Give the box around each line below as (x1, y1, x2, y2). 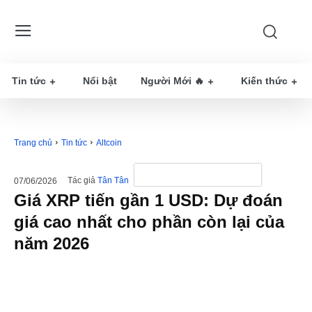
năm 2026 (14, 234, 89, 253)
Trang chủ (14, 138, 52, 148)
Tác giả (68, 175, 95, 186)
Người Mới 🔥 (141, 75, 204, 86)
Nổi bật (83, 75, 117, 86)
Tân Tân (97, 175, 129, 186)
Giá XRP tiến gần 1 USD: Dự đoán (14, 191, 283, 210)
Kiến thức (241, 75, 288, 86)
